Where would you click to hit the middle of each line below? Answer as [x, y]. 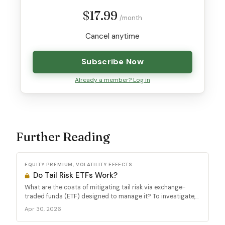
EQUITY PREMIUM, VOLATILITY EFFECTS [79, 164]
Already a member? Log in [113, 80]
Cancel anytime [113, 36]
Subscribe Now [113, 62]
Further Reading [63, 137]
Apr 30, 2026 [43, 209]
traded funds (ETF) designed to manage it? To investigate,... [111, 196]
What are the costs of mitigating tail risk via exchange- [105, 187]
